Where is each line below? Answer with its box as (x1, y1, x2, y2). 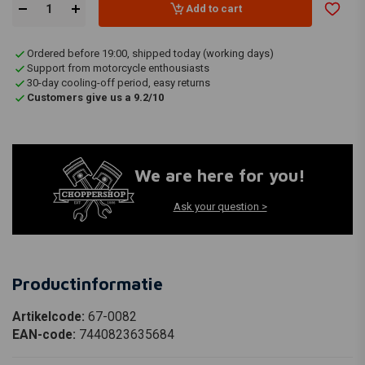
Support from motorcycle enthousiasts (27, 62, 209, 74)
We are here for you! (134, 165, 306, 186)
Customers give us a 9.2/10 (27, 91, 164, 103)
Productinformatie (12, 273, 163, 293)
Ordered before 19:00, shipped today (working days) (27, 47, 274, 59)
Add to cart (185, 2, 242, 15)
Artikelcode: (12, 309, 88, 324)
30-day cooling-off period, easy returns (27, 77, 210, 89)
